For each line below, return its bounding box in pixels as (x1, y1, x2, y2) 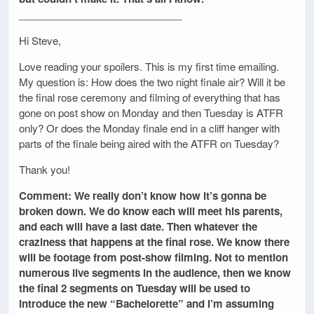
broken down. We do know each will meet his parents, (19, 203, 282, 219)
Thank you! (19, 162, 70, 177)
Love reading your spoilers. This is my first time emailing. (19, 58, 279, 74)
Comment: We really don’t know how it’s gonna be (19, 188, 266, 204)
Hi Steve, (19, 32, 61, 48)
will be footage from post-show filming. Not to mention (19, 250, 288, 266)
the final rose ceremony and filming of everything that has (19, 89, 280, 104)
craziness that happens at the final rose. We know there (19, 234, 289, 250)
